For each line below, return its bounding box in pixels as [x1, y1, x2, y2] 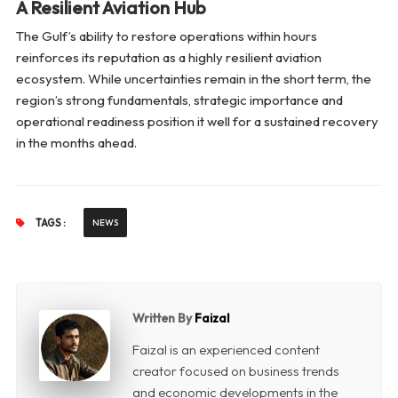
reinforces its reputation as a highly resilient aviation [15, 49, 322, 67]
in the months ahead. [15, 134, 137, 152]
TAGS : [33, 217, 66, 230]
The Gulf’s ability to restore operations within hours [15, 28, 317, 45]
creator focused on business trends [131, 362, 339, 380]
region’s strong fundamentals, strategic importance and [15, 92, 343, 109]
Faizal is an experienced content [131, 341, 320, 359]
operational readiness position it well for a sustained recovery [15, 113, 378, 131]
